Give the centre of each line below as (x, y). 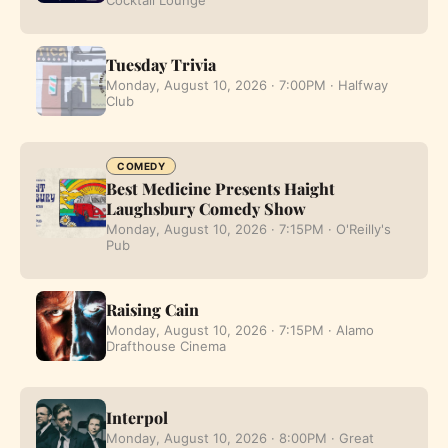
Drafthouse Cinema (166, 345)
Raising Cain (152, 309)
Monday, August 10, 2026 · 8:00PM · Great (240, 437)
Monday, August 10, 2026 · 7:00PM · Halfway (247, 84)
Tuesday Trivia (161, 64)
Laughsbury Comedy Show (206, 208)
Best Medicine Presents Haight (220, 188)
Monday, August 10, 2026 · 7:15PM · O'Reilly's (248, 228)
